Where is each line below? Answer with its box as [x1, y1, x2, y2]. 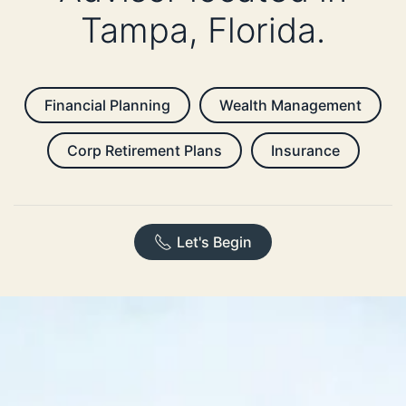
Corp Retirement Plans [66, 141, 222, 160]
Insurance [270, 141, 340, 160]
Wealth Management [219, 96, 362, 115]
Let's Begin [177, 233, 252, 252]
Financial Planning [44, 96, 170, 115]
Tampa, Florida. [81, 9, 325, 52]
